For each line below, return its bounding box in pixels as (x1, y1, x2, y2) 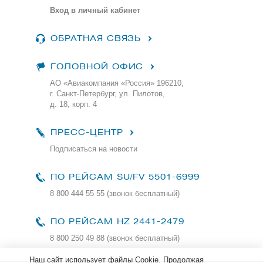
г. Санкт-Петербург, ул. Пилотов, (50, 89, 165, 99)
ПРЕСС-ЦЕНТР (47, 127, 127, 138)
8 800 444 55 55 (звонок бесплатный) (50, 189, 180, 198)
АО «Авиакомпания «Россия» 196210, (50, 79, 184, 88)
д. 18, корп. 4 (50, 100, 97, 109)
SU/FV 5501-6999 (116, 172, 200, 183)
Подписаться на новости (50, 144, 137, 154)
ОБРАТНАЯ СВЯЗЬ (47, 33, 145, 44)
